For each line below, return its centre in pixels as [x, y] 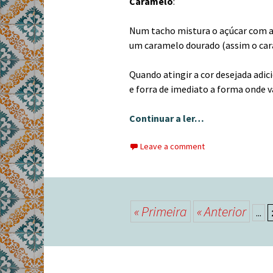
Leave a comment [172, 146]
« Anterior [222, 211]
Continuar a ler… [167, 118]
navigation [101, 243]
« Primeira [161, 211]
